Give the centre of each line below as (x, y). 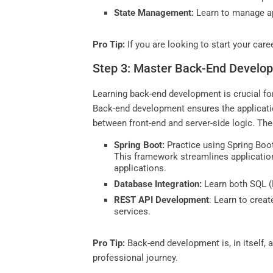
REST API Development (162, 200)
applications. (140, 168)
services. (133, 212)
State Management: (155, 13)
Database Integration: (159, 184)
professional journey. (136, 258)
